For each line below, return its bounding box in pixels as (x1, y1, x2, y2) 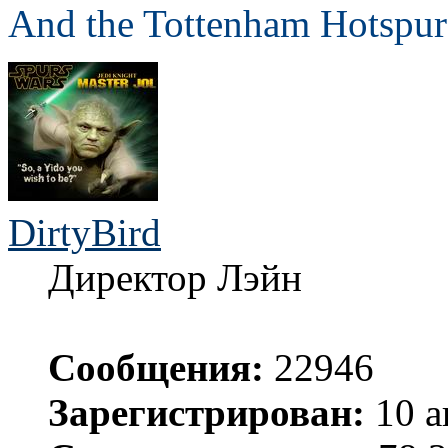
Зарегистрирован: (48, 390, 365, 434)
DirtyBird (8, 210, 161, 254)
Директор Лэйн (48, 255, 302, 299)
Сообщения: (48, 345, 264, 389)
